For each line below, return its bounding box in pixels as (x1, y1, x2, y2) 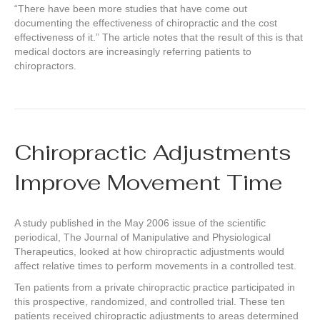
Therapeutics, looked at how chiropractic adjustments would (14, 246, 284, 258)
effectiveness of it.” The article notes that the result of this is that (14, 31, 303, 44)
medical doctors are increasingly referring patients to (14, 46, 251, 58)
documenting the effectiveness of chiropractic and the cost (14, 17, 277, 29)
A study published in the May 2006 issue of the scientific (14, 217, 266, 229)
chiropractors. (14, 60, 76, 72)
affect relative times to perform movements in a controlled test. (14, 260, 296, 272)
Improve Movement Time (14, 169, 283, 197)
